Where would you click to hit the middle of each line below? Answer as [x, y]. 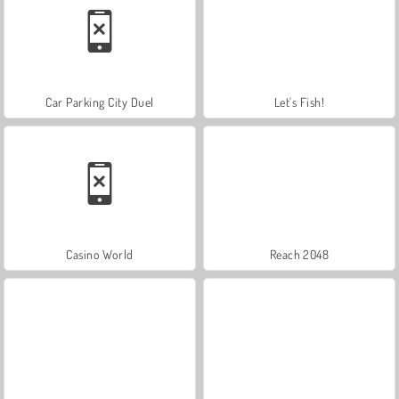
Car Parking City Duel [100, 102]
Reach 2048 [299, 254]
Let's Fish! [299, 102]
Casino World [100, 254]
